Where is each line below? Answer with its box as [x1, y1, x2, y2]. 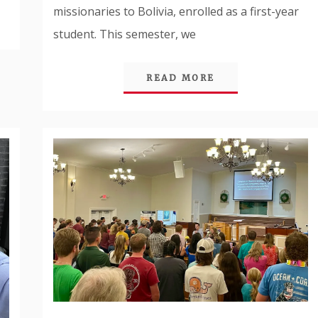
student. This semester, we [53, 26, 197, 42]
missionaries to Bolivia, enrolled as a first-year [53, 3, 300, 19]
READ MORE [146, 72, 215, 83]
